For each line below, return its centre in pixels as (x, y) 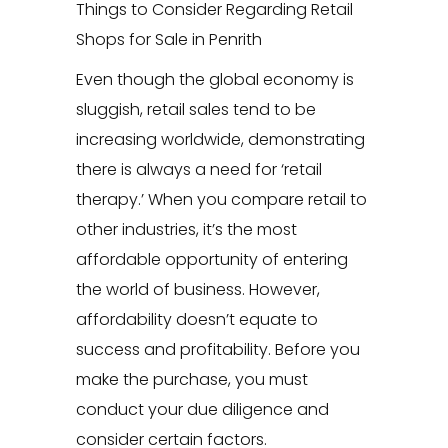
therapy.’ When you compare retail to (221, 200)
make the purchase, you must (191, 380)
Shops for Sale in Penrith (168, 40)
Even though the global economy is (214, 80)
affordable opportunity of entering (211, 260)
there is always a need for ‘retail (198, 170)
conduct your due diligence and (202, 410)
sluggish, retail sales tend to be (195, 110)
